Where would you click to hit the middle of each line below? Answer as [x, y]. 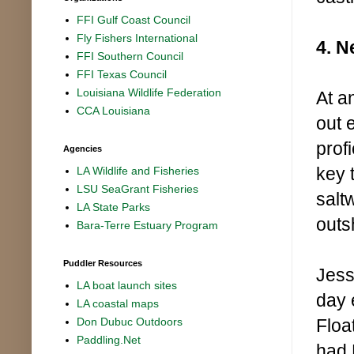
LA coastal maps [118, 304]
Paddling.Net [109, 340]
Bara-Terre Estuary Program [148, 226]
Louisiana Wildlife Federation [149, 93]
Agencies [83, 148]
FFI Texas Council [122, 75]
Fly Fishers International [137, 38]
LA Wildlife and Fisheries [138, 171]
